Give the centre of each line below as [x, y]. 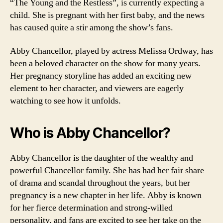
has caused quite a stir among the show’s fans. [92, 27]
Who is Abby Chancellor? [90, 133]
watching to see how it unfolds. [65, 101]
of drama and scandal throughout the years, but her [100, 183]
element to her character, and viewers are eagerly [97, 88]
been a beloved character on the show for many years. [105, 63]
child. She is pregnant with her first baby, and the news [107, 15]
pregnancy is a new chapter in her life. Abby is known [106, 195]
